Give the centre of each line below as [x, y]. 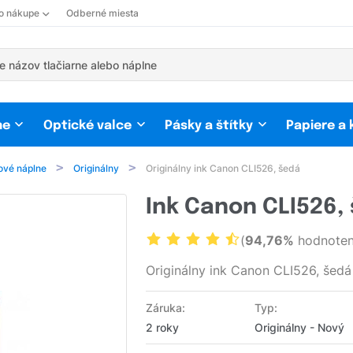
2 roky [163, 328]
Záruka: [166, 308]
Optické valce [87, 126]
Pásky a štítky [209, 126]
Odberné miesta [102, 13]
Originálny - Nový [299, 328]
